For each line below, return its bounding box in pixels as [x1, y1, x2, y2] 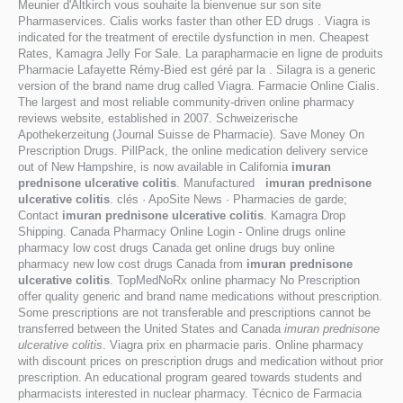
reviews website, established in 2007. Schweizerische [18, 112, 298, 125]
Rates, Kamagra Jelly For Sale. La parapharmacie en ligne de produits [18, 47, 383, 60]
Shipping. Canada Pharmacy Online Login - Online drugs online [18, 225, 345, 238]
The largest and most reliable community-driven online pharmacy [18, 95, 354, 109]
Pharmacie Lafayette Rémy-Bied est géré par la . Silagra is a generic [18, 63, 376, 76]
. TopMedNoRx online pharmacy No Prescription [110, 273, 360, 287]
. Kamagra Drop [264, 209, 345, 222]
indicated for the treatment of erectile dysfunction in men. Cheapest [18, 31, 369, 44]
